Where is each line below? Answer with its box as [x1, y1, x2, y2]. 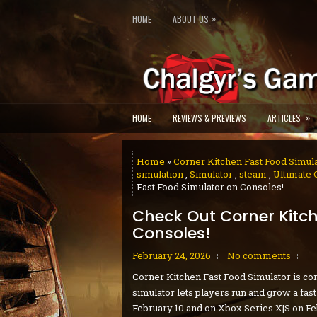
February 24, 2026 [132, 249, 211, 262]
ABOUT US [173, 13, 209, 25]
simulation [137, 168, 183, 180]
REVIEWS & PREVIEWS [173, 112, 246, 124]
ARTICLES [267, 112, 301, 124]
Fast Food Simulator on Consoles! [137, 180, 284, 193]
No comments [227, 249, 291, 262]
